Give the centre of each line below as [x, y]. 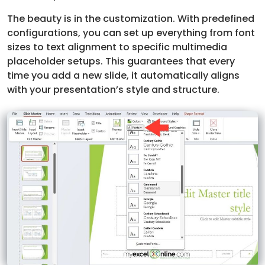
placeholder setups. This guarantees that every [121, 61]
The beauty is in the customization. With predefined [131, 18]
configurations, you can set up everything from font [131, 33]
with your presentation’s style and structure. [113, 89]
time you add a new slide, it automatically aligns [123, 75]
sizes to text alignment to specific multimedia [117, 47]
